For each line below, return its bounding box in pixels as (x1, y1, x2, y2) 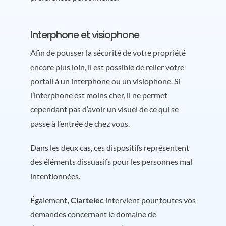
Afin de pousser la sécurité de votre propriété (30, 47, 186, 58)
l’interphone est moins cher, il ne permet (30, 90, 167, 100)
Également (30, 195, 67, 205)
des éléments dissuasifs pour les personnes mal (30, 156, 192, 166)
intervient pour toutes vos (103, 195, 196, 205)
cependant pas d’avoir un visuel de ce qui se (30, 104, 179, 114)
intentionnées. (30, 171, 80, 181)
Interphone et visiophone (30, 28, 139, 42)
